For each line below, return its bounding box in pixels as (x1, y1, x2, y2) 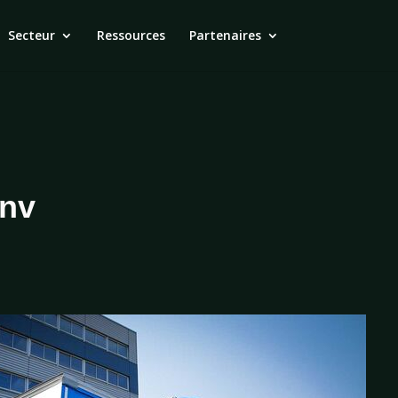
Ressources (96, 27, 165, 44)
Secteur (7, 27, 55, 44)
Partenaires (188, 27, 261, 44)
